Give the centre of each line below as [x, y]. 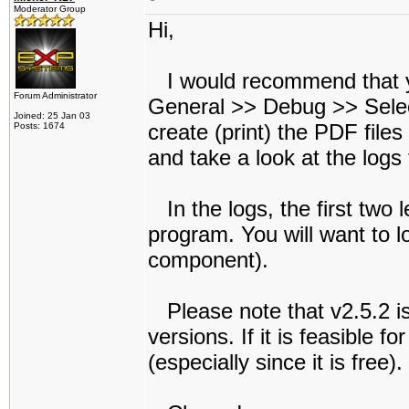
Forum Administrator [55, 95]
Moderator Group [50, 9]
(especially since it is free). [275, 362]
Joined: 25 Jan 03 [52, 115]
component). [208, 260]
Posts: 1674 [39, 126]
